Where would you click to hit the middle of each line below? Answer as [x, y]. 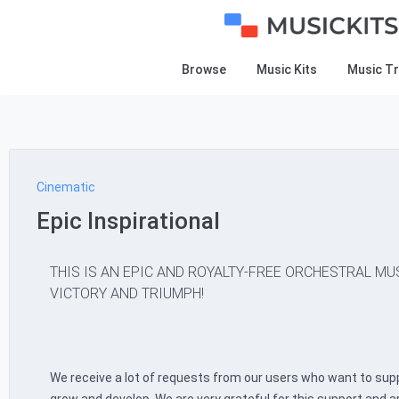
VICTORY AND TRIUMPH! [127, 293]
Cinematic [66, 187]
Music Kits [286, 69]
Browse [204, 69]
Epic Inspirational [128, 221]
